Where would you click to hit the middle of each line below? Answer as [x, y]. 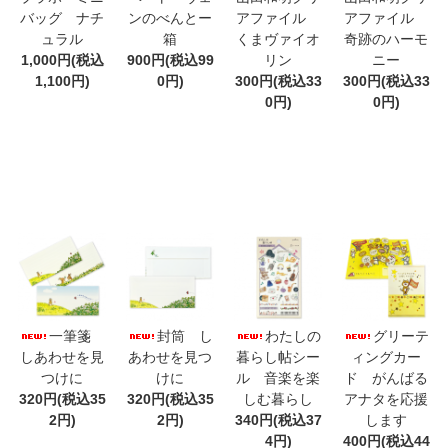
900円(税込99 [170, 59]
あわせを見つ [170, 356]
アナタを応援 [386, 398]
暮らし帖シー [278, 356]
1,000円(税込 [62, 59]
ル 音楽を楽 [278, 377]
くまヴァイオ [278, 38]
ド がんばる [386, 377]
